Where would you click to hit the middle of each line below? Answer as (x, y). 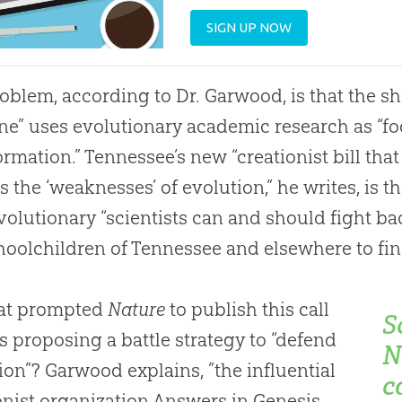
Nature (137, 310)
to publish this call (248, 310)
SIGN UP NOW (249, 28)
